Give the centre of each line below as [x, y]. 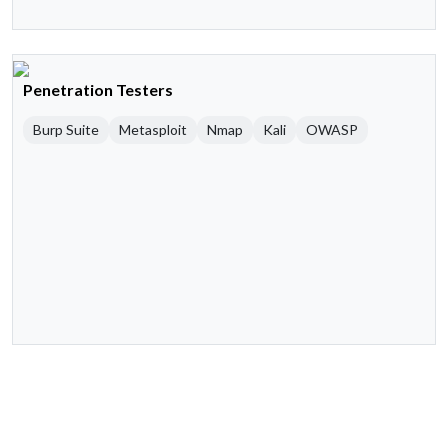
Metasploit [153, 130]
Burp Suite [66, 130]
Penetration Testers [98, 90]
